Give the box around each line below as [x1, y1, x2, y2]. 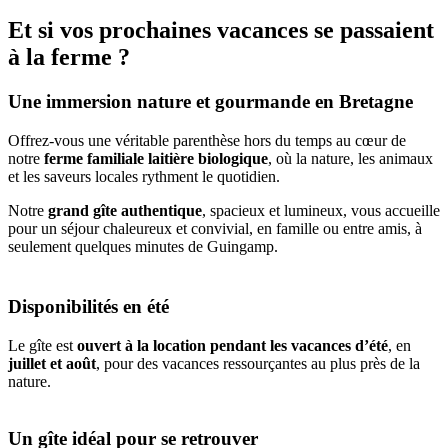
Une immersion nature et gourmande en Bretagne [8, 90, 413, 112]
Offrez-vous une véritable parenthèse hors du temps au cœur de [8, 131, 406, 149]
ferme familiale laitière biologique [44, 149, 268, 167]
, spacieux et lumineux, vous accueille [202, 201, 440, 219]
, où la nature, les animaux [268, 149, 433, 167]
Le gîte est [8, 336, 77, 354]
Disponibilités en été [8, 296, 169, 318]
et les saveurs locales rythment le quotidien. [8, 167, 280, 185]
